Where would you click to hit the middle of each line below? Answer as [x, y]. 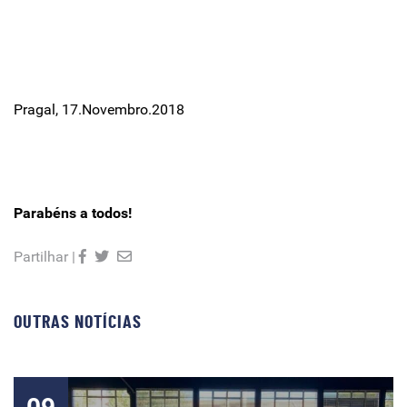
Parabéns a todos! [73, 213]
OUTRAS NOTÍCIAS [78, 323]
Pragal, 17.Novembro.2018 [99, 109]
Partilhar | [45, 257]
